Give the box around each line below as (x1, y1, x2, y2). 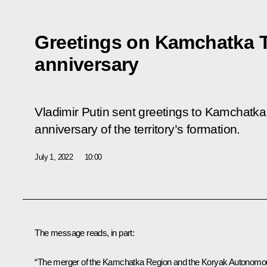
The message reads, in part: (35, 227, 135, 238)
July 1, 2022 (35, 153, 73, 162)
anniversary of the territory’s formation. (35, 122, 240, 136)
